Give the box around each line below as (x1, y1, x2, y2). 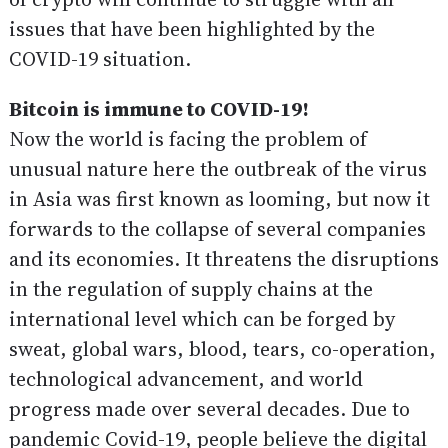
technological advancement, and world (8, 365, 363, 394)
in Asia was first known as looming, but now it (8, 185, 430, 214)
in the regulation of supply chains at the (8, 275, 373, 304)
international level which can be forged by (8, 305, 395, 334)
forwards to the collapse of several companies (8, 215, 426, 244)
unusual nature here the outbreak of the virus (8, 155, 427, 184)
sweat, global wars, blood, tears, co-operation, (8, 335, 436, 364)
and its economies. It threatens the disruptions (8, 245, 439, 274)
